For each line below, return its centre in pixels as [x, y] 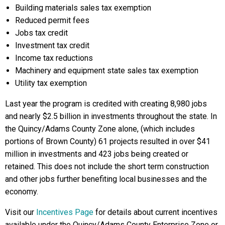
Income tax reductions [54, 58]
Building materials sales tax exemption [83, 8]
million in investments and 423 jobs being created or [97, 154]
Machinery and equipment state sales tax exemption [107, 71]
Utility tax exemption [51, 83]
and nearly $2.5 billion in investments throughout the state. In [111, 116]
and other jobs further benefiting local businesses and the [106, 179]
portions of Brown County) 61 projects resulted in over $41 [108, 141]
